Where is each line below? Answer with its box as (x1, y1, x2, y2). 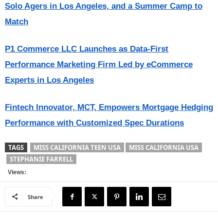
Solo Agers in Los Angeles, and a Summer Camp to (5, 1, 202, 11)
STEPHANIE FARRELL (10, 155, 73, 163)
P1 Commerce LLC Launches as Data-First (5, 44, 168, 54)
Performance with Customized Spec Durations (5, 118, 184, 127)
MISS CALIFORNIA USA (129, 143, 199, 152)
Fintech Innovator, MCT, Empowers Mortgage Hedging (5, 103, 213, 112)
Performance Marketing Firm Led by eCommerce (5, 60, 193, 69)
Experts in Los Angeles (5, 75, 94, 85)
